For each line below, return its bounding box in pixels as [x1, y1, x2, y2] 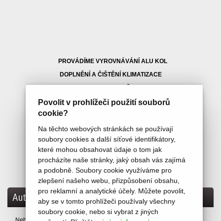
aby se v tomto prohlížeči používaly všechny [38, 197, 176, 205]
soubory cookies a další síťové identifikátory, [38, 135, 176, 143]
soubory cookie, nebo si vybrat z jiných [38, 208, 159, 216]
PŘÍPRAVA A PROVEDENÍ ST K [67, 124, 154, 131]
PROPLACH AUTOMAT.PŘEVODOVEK [57, 84, 164, 91]
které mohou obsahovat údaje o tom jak [38, 146, 162, 153]
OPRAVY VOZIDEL [86, 98, 138, 105]
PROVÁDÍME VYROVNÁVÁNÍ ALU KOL [54, 58, 167, 65]
